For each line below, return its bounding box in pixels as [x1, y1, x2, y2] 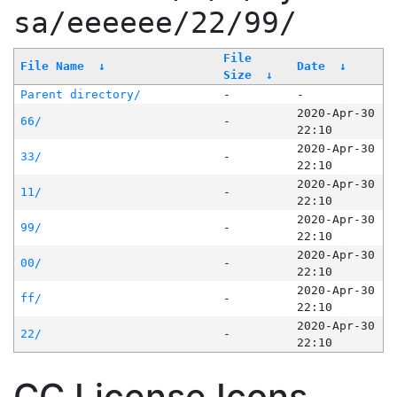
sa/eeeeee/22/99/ [13, 6, 297, 41]
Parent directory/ [19, 88, 141, 102]
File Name [19, 59, 84, 74]
